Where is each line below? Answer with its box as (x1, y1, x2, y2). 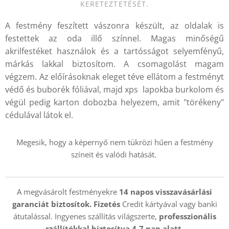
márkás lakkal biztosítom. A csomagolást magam (5, 58, 224, 70)
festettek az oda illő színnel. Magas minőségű (5, 33, 224, 44)
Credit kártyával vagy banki (122, 199, 217, 210)
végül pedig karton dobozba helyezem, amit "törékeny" (5, 97, 224, 108)
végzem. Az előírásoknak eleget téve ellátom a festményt (5, 71, 224, 83)
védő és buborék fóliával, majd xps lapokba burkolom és (5, 84, 224, 96)
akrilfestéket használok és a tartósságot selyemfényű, (5, 45, 224, 57)
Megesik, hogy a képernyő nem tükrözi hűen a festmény (16, 137, 213, 148)
